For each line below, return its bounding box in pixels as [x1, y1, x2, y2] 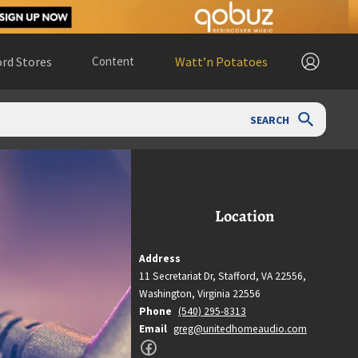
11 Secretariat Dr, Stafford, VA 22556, [139, 269, 306, 284]
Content [92, 54, 135, 69]
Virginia [197, 287, 233, 301]
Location [215, 205, 274, 228]
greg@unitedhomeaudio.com [173, 322, 307, 336]
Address [139, 252, 181, 266]
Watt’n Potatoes [175, 54, 268, 70]
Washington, [139, 287, 197, 301]
